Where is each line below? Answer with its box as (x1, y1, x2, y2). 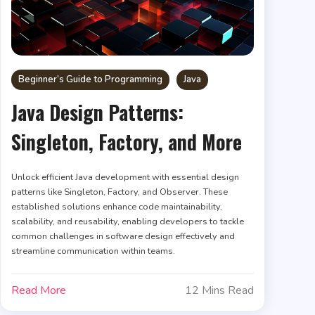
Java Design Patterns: (11, 97, 184, 127)
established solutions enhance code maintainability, (11, 200, 222, 213)
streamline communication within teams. (11, 244, 175, 257)
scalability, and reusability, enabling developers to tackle (11, 214, 244, 228)
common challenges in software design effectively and (11, 229, 235, 243)
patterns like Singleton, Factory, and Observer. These (11, 185, 228, 198)
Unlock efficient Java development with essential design (11, 170, 239, 184)
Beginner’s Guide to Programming (18, 72, 162, 86)
